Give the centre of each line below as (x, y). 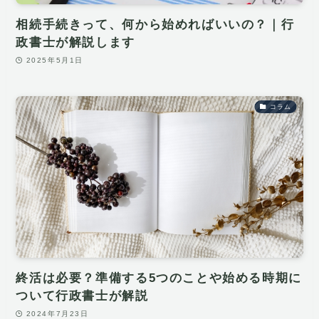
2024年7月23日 (57, 313)
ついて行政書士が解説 (82, 296)
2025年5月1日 (55, 60)
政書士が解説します (75, 43)
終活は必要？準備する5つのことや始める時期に (159, 278)
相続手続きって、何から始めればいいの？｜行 (155, 25)
